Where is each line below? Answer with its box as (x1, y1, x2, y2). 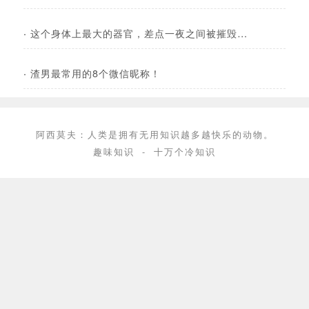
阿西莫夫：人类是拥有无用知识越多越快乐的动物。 (35, 128, 274, 141)
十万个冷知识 (154, 145, 216, 159)
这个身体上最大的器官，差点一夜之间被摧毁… (30, 26, 248, 41)
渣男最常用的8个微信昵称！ (30, 66, 161, 81)
